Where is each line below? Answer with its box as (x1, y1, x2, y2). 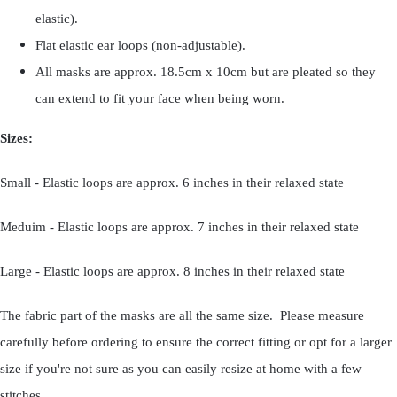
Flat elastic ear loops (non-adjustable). (35, 38, 245, 53)
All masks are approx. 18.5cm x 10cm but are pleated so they (35, 65, 376, 80)
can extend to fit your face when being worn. (35, 91, 284, 106)
